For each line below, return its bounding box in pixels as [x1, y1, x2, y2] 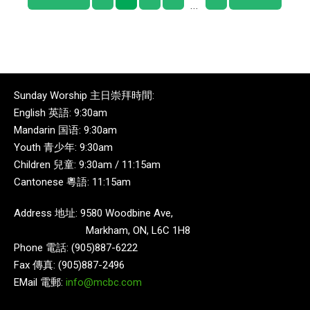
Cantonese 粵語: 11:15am [14, 175, 131, 188]
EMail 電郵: [14, 275, 66, 289]
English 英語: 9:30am [14, 106, 107, 119]
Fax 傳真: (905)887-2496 [14, 258, 125, 271]
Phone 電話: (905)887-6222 [14, 241, 138, 254]
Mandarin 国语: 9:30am [14, 123, 117, 136]
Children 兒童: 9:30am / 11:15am [14, 158, 161, 171]
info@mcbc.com [66, 275, 142, 289]
